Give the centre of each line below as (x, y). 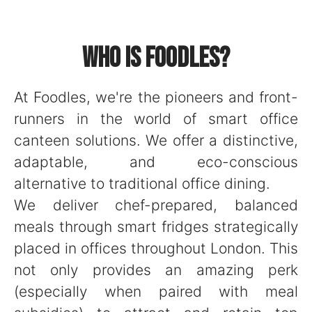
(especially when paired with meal (156, 291)
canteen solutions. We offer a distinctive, (156, 140)
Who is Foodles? (156, 58)
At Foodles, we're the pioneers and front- (156, 97)
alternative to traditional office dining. (142, 184)
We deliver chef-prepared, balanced (156, 205)
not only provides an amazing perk (156, 270)
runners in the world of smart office (156, 119)
